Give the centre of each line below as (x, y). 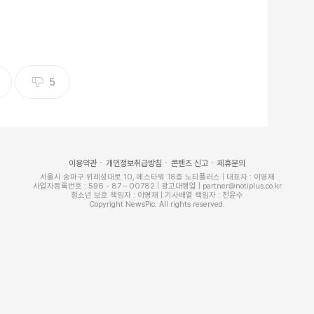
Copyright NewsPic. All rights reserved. (157, 204)
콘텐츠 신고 (190, 163)
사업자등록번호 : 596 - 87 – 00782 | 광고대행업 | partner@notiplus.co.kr (157, 186)
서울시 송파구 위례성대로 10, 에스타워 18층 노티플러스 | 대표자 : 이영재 (157, 177)
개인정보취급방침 (134, 163)
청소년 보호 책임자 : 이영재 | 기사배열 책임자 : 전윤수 (157, 195)
